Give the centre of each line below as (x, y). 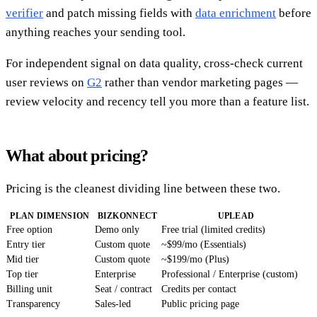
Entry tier (26, 245)
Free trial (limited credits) (213, 230)
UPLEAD (236, 216)
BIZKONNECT (127, 216)
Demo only (117, 230)
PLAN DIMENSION (50, 216)
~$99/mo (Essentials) (204, 245)
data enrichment (236, 13)
